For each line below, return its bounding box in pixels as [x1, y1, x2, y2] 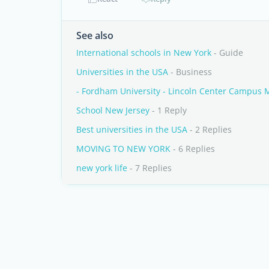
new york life [76, 162, 127, 174]
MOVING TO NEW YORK [76, 143, 171, 154]
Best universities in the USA [76, 124, 187, 135]
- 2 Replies [187, 124, 232, 135]
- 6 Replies [171, 143, 215, 154]
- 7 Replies [127, 162, 172, 174]
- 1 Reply [150, 104, 187, 116]
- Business [168, 66, 212, 77]
